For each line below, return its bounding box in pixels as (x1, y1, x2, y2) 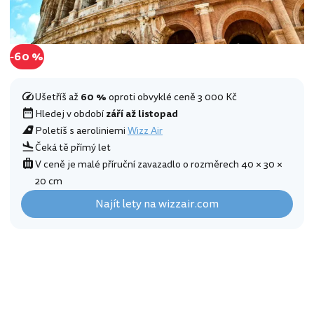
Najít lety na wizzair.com (95, 195, 219, 212)
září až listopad (106, 106, 178, 121)
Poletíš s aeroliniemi (35, 123, 128, 138)
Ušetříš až (35, 89, 81, 104)
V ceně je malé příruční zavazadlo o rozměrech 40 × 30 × (35, 156, 282, 172)
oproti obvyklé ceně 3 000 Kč (107, 89, 237, 104)
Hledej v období (35, 106, 106, 121)
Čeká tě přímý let (35, 139, 111, 155)
